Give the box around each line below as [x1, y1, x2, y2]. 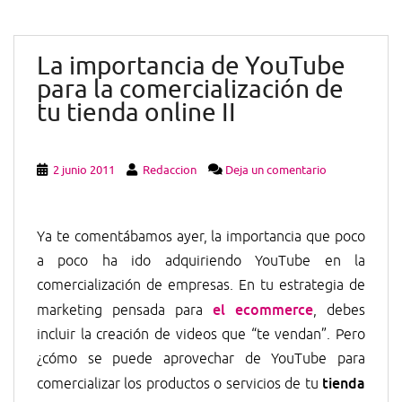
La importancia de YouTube [37, 50, 345, 83]
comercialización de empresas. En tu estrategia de [37, 276, 365, 295]
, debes [313, 301, 365, 320]
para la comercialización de [37, 74, 344, 106]
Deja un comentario [225, 162, 327, 179]
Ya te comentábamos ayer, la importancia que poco [37, 228, 365, 247]
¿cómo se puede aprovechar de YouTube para [37, 350, 365, 369]
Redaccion [143, 162, 197, 179]
